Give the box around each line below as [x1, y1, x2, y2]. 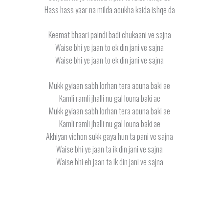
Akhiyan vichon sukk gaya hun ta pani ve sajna [46, 130, 173, 142]
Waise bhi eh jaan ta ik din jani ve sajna [56, 155, 163, 168]
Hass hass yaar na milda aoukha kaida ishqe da [44, 3, 175, 16]
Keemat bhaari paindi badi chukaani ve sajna [48, 29, 171, 41]
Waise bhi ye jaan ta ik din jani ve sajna [56, 143, 163, 155]
